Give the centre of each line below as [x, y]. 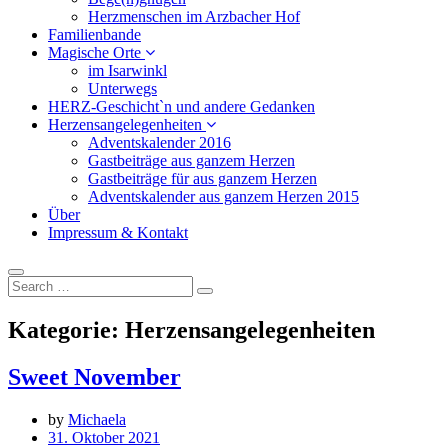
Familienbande [94, 35]
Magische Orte [96, 53]
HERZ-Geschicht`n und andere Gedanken [181, 107]
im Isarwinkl [127, 71]
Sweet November [94, 377]
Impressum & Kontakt [118, 233]
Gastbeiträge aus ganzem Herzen [191, 161]
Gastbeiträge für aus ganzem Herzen [202, 179]
